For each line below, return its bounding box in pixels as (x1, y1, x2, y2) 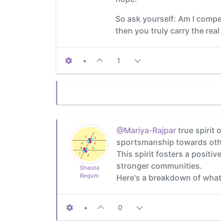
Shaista (79, 164, 99, 171)
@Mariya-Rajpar (116, 125, 176, 135)
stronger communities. (116, 160, 202, 171)
